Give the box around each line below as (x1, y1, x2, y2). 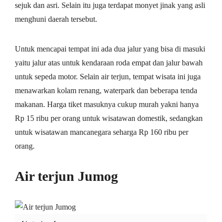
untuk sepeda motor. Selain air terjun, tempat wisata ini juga (15, 72, 201, 81)
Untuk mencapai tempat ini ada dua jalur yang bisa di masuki (15, 44, 205, 53)
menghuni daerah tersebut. (15, 14, 97, 23)
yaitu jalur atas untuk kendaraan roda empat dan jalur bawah (15, 58, 203, 67)
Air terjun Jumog (15, 168, 118, 184)
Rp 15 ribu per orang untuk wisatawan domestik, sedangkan (15, 113, 203, 122)
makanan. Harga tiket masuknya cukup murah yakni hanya (15, 100, 199, 109)
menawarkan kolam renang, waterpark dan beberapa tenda (15, 86, 197, 95)
